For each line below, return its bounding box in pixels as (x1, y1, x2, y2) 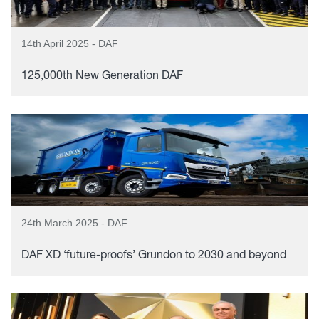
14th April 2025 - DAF (21, 38, 118, 49)
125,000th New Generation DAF (21, 70, 183, 82)
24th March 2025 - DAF (21, 217, 127, 229)
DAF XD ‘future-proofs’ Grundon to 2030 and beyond (21, 250, 286, 261)
